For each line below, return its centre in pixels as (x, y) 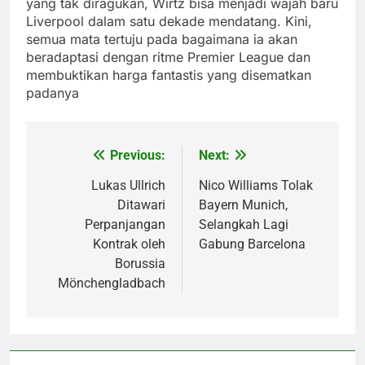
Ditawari (141, 204)
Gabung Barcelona (252, 244)
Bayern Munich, (243, 204)
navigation (87, 189)
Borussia (140, 263)
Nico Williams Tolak (256, 185)
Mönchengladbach (112, 283)
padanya (53, 92)
